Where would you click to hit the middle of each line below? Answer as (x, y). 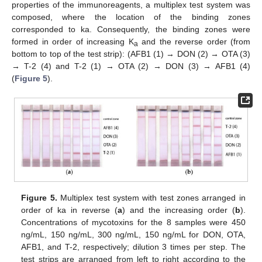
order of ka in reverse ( (70, 210)
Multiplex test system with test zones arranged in (151, 197)
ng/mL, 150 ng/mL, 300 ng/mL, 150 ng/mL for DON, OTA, (133, 234)
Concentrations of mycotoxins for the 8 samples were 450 (133, 222)
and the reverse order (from (194, 41)
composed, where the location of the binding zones (131, 17)
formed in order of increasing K (73, 41)
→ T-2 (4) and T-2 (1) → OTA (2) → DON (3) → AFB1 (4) (131, 66)
